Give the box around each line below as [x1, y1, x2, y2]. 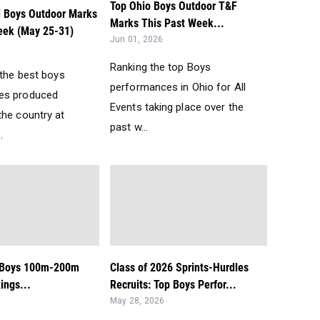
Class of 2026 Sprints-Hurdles [110, 261, 249, 275]
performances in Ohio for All [110, 80, 246, 94]
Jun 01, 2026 [110, 34, 164, 44]
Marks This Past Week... [110, 16, 224, 30]
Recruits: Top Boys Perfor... [110, 278, 236, 292]
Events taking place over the [110, 100, 244, 114]
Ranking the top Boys [110, 60, 211, 74]
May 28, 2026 [110, 296, 165, 306]
